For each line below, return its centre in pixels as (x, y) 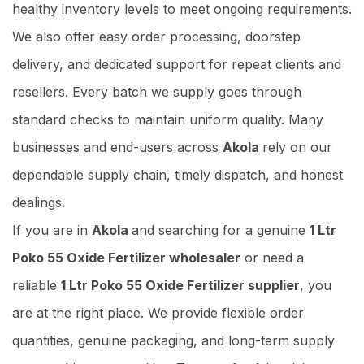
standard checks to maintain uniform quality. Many (168, 119)
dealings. (39, 202)
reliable (37, 285)
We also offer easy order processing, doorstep (156, 36)
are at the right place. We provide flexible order (158, 312)
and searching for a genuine (221, 230)
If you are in (52, 230)
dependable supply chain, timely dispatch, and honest (178, 174)
